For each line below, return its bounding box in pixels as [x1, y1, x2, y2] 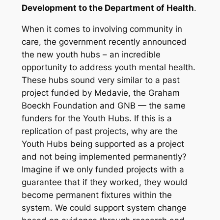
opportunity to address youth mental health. [21, 62, 195, 73]
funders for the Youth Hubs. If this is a [21, 113, 172, 124]
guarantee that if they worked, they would [21, 177, 188, 188]
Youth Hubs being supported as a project [21, 139, 184, 149]
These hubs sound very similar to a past [21, 75, 180, 85]
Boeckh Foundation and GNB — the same [21, 101, 186, 111]
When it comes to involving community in [21, 24, 182, 34]
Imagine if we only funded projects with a [21, 165, 184, 175]
